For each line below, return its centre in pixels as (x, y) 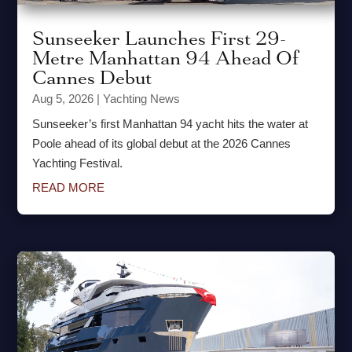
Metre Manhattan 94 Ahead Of (166, 58)
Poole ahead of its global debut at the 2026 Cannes (162, 144)
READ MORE (69, 188)
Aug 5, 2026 (63, 99)
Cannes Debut (92, 78)
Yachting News (142, 99)
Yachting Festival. (78, 163)
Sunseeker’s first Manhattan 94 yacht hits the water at (170, 124)
